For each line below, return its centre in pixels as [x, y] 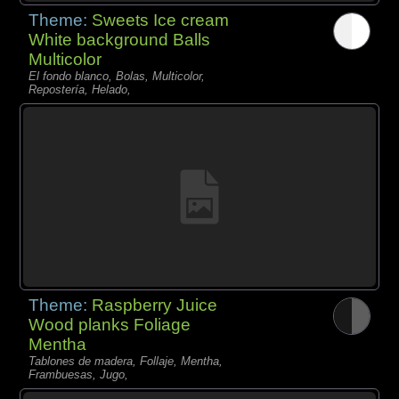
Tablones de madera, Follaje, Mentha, [126, 362]
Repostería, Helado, [80, 90]
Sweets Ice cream [161, 20]
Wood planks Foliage [110, 325]
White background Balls [120, 40]
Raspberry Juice [155, 305]
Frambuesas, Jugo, [79, 375]
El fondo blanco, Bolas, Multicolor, [117, 77]
